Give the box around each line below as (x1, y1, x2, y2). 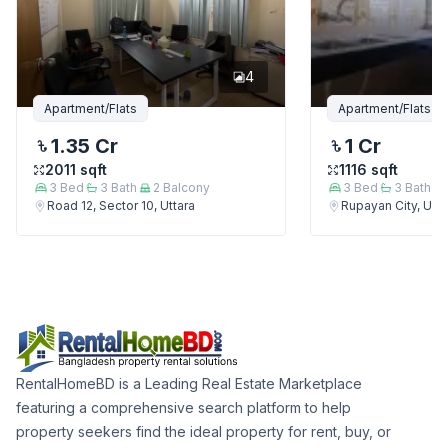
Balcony (160, 180, 210, 196)
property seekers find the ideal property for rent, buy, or (16, 423, 391, 441)
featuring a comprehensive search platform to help (16, 399, 351, 417)
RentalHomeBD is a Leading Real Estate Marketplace (16, 375, 362, 393)
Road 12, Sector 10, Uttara (47, 198, 195, 214)
